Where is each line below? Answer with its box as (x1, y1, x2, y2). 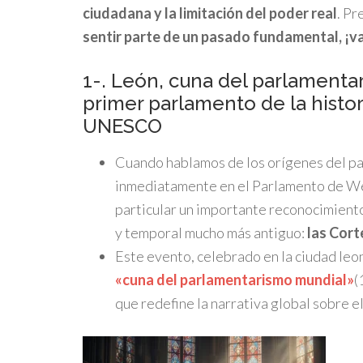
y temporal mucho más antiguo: (115, 224, 307, 241)
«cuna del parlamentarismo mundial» (115, 271, 354, 288)
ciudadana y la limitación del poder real (83, 4, 337, 22)
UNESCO (83, 114, 162, 138)
